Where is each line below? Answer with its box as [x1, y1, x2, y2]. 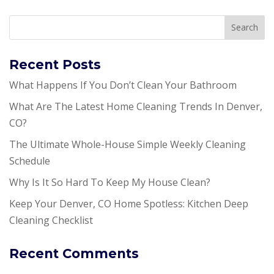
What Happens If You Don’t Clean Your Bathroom [9, 78, 237, 92]
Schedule [9, 154, 50, 168]
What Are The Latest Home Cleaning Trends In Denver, [9, 99, 262, 113]
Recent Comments [9, 245, 139, 261]
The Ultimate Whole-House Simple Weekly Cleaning [9, 137, 246, 151]
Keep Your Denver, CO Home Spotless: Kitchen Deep [9, 196, 248, 210]
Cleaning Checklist [9, 213, 93, 227]
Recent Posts [9, 56, 101, 72]
